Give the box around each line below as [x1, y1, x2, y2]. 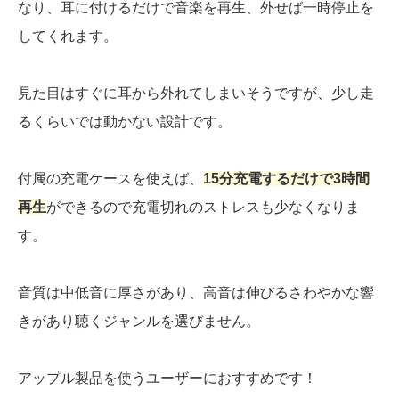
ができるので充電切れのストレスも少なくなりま [46, 199, 360, 216]
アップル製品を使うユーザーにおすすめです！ [18, 370, 317, 387]
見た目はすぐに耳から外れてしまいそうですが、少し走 [18, 85, 374, 102]
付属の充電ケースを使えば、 [18, 171, 203, 187]
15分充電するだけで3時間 [203, 171, 370, 187]
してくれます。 [18, 28, 118, 45]
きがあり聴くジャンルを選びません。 [18, 313, 260, 330]
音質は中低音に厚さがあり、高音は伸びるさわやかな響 [18, 285, 374, 301]
